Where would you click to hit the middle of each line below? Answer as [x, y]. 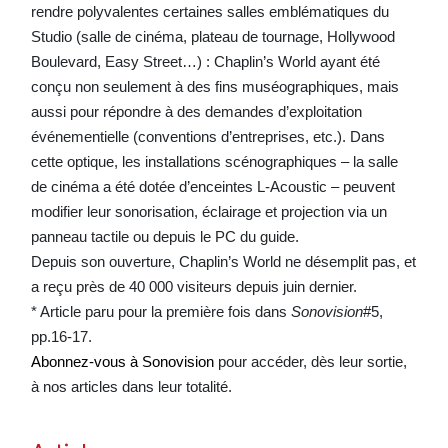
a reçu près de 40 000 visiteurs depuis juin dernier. [193, 286]
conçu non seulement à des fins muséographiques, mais [214, 86]
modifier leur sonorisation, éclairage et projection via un [208, 211]
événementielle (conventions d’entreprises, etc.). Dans [207, 136]
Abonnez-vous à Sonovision [122, 361]
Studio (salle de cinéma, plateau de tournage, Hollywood [212, 36]
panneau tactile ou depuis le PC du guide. [164, 236]
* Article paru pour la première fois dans [160, 311]
